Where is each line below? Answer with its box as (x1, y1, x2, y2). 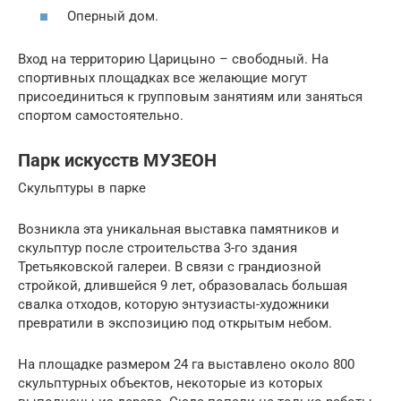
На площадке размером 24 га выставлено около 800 (18, 355, 354, 372)
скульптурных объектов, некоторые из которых (18, 374, 322, 391)
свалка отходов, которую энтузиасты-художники (18, 295, 329, 312)
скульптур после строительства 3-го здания (18, 239, 297, 256)
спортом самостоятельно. (18, 107, 183, 124)
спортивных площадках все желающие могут (18, 69, 307, 86)
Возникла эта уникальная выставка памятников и (18, 220, 339, 237)
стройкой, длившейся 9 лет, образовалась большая (18, 277, 347, 294)
